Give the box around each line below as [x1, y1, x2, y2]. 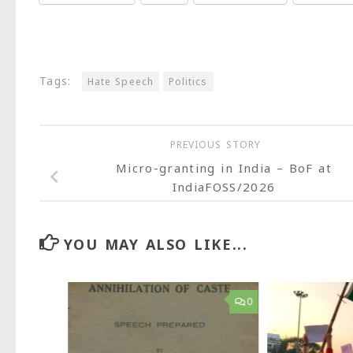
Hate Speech [87, 75, 154, 88]
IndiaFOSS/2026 [172, 178, 276, 195]
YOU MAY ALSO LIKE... [63, 234, 248, 254]
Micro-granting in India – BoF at [115, 159, 333, 176]
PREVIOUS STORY [169, 138, 266, 151]
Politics [168, 75, 208, 88]
